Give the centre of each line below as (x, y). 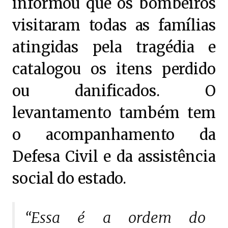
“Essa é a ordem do (115, 218)
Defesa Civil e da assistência (114, 157)
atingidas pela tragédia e (114, 47)
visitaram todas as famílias (114, 25)
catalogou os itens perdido (114, 69)
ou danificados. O (114, 91)
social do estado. (69, 179)
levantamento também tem (114, 113)
